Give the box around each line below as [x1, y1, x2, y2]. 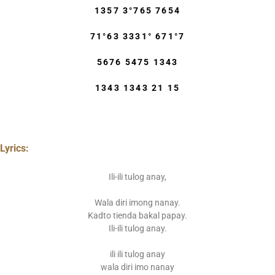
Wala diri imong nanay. [95, 198, 180, 208]
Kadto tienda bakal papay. [88, 211, 187, 221]
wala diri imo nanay [101, 262, 174, 273]
